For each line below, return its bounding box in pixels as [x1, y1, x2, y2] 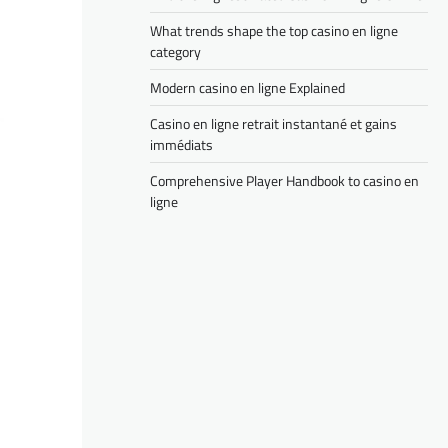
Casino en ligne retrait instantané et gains [150, 113, 397, 135]
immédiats [150, 134, 213, 156]
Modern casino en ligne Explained [150, 77, 345, 99]
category [150, 41, 201, 63]
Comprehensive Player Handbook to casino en [150, 170, 419, 192]
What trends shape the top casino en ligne [150, 20, 398, 42]
